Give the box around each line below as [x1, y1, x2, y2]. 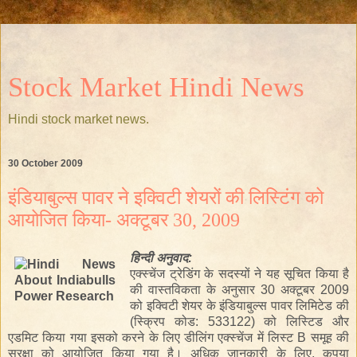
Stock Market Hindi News [8, 72, 304, 102]
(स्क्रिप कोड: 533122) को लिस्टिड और [130, 314, 349, 328]
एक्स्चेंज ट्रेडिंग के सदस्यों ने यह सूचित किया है [130, 266, 349, 280]
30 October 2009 [8, 158, 83, 170]
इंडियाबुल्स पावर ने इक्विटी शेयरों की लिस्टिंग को [8, 186, 324, 209]
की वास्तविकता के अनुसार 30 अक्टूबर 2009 [130, 282, 349, 296]
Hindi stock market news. [8, 112, 149, 126]
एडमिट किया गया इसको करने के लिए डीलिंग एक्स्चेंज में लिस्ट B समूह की [8, 330, 349, 344]
